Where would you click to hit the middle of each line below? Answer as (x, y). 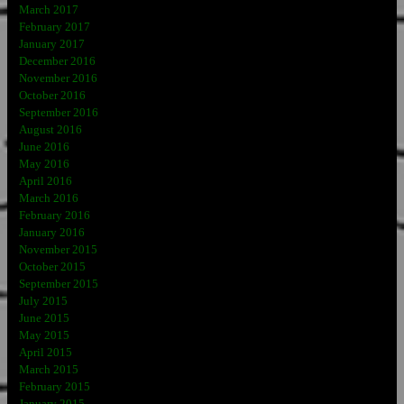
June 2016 (44, 147)
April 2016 (46, 181)
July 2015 (43, 301)
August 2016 (50, 129)
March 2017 (49, 9)
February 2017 (55, 27)
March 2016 (49, 198)
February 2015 (55, 386)
